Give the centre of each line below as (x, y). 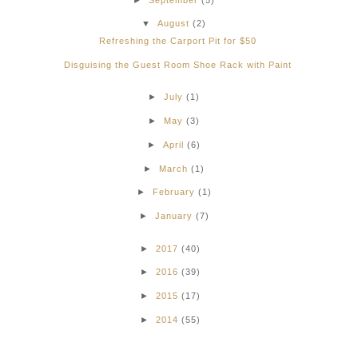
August (174, 24)
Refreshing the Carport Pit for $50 (178, 41)
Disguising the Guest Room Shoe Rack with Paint (178, 64)
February (173, 192)
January (173, 216)
